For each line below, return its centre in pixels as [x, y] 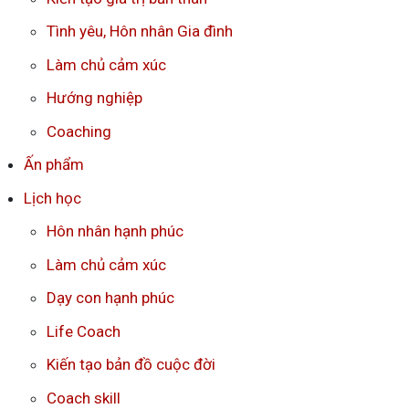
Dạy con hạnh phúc [110, 298]
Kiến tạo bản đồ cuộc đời [131, 365]
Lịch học [52, 198]
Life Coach [84, 331]
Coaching [79, 131]
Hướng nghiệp [94, 98]
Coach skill [84, 398]
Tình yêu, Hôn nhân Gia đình [140, 31]
